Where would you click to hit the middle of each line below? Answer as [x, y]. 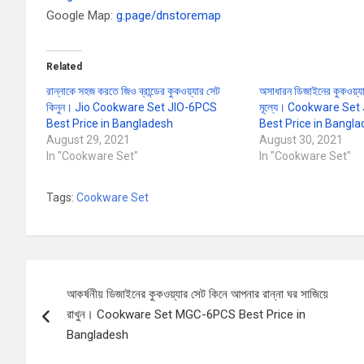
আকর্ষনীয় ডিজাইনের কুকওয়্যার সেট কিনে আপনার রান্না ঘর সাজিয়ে [197, 294]
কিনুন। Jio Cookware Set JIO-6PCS [132, 107]
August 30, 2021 [301, 140]
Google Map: [81, 15]
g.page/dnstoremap [169, 15]
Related [64, 67]
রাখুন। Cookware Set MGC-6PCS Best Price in [186, 314]
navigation [86, 309]
